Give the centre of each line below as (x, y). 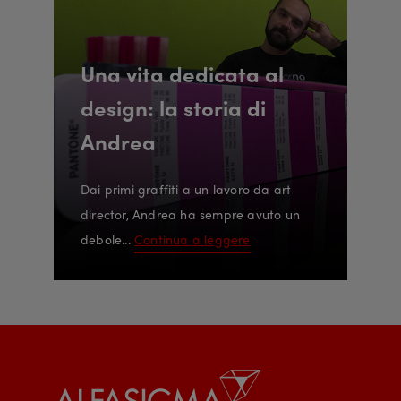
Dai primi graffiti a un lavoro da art (186, 189)
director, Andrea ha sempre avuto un (190, 214)
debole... (108, 239)
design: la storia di (173, 108)
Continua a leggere (192, 239)
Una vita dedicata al (182, 74)
